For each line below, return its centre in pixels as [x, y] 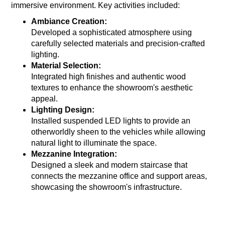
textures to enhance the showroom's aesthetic [112, 88]
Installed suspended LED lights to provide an [111, 121]
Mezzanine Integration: [74, 154]
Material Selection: [66, 66]
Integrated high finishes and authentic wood [109, 77]
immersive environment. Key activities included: [96, 6]
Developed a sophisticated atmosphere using [112, 33]
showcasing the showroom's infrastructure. [107, 187]
